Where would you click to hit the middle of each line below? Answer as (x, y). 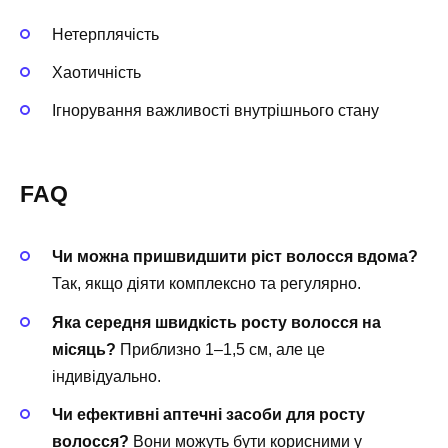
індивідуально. (106, 376)
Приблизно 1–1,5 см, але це (220, 349)
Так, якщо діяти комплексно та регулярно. (206, 284)
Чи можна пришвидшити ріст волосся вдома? (235, 257)
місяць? (84, 349)
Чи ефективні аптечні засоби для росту (208, 414)
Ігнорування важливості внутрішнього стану (215, 111)
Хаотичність (96, 72)
